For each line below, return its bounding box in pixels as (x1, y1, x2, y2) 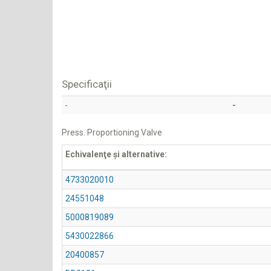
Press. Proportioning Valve (62, 128, 162, 137)
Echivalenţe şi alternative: (65, 149, 167, 159)
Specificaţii (62, 78, 112, 90)
